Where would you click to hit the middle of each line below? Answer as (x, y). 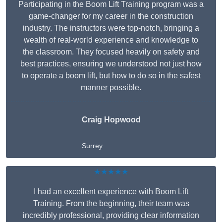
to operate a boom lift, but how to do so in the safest (111, 76)
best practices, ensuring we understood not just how (111, 64)
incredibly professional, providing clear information (111, 216)
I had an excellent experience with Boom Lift (111, 192)
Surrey (92, 146)
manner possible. (111, 88)
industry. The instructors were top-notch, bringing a (111, 28)
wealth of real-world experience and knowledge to (111, 40)
